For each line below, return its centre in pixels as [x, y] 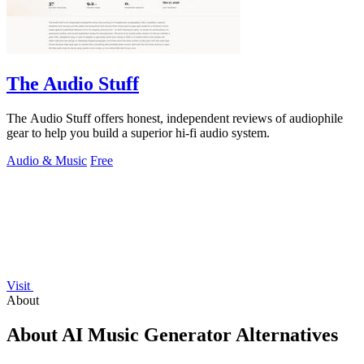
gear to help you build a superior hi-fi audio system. [138, 132]
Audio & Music [47, 160]
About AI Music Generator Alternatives [172, 334]
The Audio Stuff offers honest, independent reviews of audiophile [175, 118]
